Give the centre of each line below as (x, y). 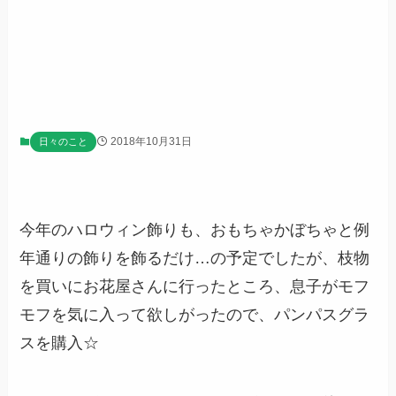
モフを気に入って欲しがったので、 (147, 315)
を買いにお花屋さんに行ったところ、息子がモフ (195, 287)
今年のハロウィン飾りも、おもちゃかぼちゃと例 (195, 230)
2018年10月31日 (152, 142)
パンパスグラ (322, 315)
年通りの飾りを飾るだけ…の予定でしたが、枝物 (195, 259)
